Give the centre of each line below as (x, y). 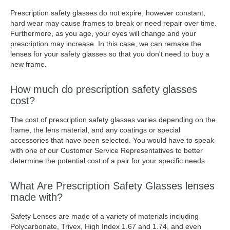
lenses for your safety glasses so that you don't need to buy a (110, 54)
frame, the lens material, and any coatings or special (95, 130)
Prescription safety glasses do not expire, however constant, (108, 13)
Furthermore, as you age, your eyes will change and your (103, 33)
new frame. (28, 64)
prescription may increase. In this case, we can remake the (106, 44)
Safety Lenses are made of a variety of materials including (104, 216)
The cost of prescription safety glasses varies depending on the (113, 120)
